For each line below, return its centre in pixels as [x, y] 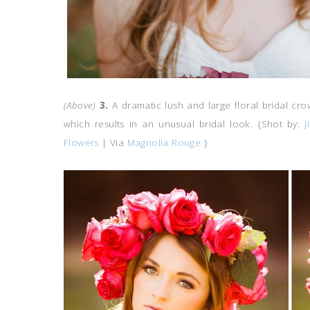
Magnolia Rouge [164, 143]
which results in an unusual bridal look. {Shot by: [184, 124]
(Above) [80, 105]
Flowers [81, 143]
